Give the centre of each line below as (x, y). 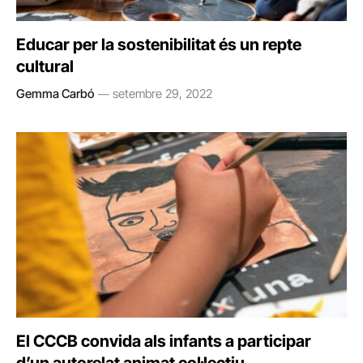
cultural (45, 66)
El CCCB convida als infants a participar (164, 341)
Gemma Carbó (55, 93)
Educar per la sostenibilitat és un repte (159, 44)
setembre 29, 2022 (162, 93)
